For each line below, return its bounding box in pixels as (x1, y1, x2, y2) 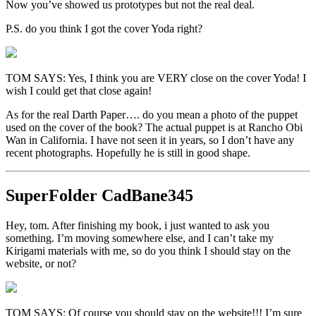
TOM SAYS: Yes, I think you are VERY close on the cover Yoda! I (6, 72, 306, 85)
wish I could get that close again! (6, 85, 152, 97)
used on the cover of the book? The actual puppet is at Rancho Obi (6, 121, 303, 134)
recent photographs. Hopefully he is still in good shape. (6, 147, 250, 159)
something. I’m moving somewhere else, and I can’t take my (6, 232, 274, 245)
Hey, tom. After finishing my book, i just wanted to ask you (6, 219, 269, 232)
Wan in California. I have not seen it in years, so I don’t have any (6, 134, 294, 147)
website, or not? (6, 257, 76, 270)
